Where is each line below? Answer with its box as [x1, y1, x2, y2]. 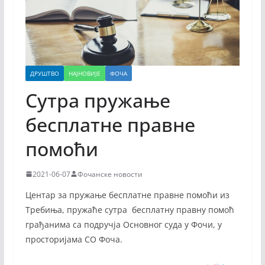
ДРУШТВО [30, 69, 59, 77]
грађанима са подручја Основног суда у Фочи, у [25, 218, 222, 230]
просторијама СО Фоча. [25, 233, 122, 245]
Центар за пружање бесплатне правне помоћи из [25, 189, 230, 201]
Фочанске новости [77, 169, 143, 179]
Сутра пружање [25, 87, 170, 113]
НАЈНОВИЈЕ [68, 69, 101, 77]
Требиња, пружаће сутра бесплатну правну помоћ [25, 203, 234, 215]
